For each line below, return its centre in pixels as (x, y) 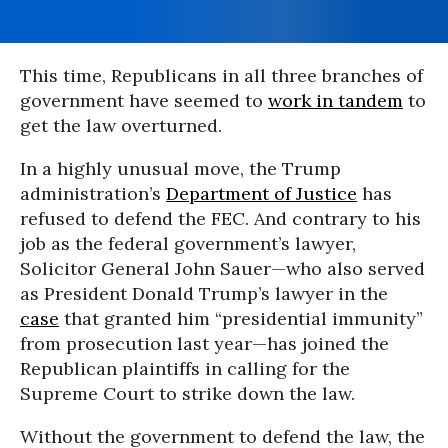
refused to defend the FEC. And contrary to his (220, 218)
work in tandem (335, 100)
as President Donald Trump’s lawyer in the (204, 293)
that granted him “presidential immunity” (241, 318)
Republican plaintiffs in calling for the (185, 368)
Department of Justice (261, 193)
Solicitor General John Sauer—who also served (222, 268)
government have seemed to (144, 100)
